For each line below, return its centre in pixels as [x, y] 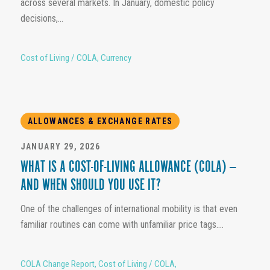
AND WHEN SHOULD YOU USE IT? [90, 186]
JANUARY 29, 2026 [60, 147]
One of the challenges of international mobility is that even [129, 209]
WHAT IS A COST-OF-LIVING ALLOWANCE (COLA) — [128, 168]
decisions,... [42, 19]
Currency [116, 58]
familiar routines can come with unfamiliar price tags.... [122, 225]
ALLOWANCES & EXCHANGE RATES [100, 121]
